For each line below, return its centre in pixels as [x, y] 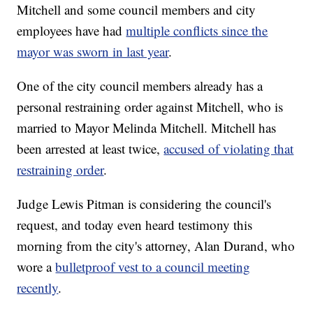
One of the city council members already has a [140, 85]
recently [38, 287]
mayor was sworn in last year [93, 51]
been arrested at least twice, [90, 148]
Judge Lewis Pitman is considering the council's [144, 203]
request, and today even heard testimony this [135, 224]
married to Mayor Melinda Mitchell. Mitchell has [147, 127]
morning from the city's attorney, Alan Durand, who [156, 245]
